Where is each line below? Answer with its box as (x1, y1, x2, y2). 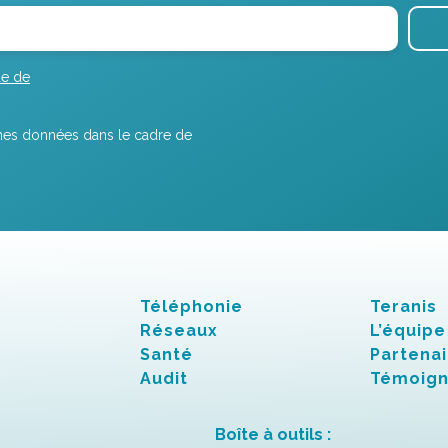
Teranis (369, 297, 437, 316)
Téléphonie (140, 297, 244, 316)
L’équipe (369, 321, 446, 340)
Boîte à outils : (215, 425, 331, 444)
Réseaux (140, 321, 219, 340)
